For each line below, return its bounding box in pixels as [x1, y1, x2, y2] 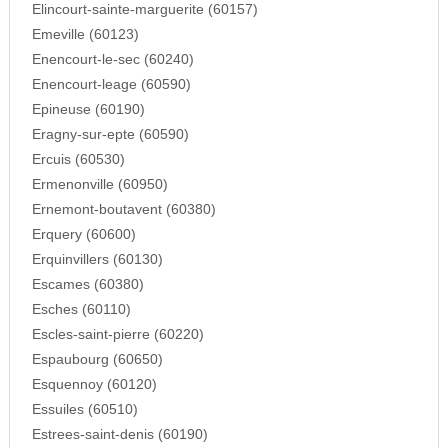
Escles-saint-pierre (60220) [31, 326, 204, 342]
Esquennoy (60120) [31, 376, 157, 392]
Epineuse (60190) [31, 101, 145, 117]
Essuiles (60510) [31, 401, 138, 417]
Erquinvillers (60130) [31, 251, 163, 267]
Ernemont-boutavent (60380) [31, 201, 216, 217]
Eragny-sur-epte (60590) [31, 126, 189, 142]
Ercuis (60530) [31, 151, 125, 167]
